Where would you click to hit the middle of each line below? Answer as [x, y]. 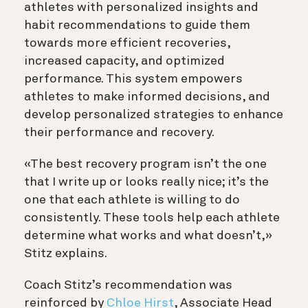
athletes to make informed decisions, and [147, 97]
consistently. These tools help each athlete [152, 218]
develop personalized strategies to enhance [154, 114]
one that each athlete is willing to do [132, 200]
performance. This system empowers [133, 79]
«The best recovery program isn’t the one [145, 164]
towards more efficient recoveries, [127, 43]
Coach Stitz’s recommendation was [128, 285]
